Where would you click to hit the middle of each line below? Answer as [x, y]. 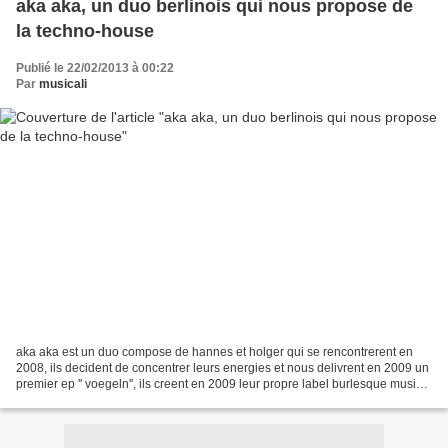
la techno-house [85, 31]
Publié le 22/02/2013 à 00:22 [95, 68]
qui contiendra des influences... [100, 399]
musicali [63, 84]
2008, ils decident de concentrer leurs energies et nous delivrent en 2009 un [222, 367]
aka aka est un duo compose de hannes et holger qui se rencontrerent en [214, 351]
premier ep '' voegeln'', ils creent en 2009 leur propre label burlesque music [219, 383]
